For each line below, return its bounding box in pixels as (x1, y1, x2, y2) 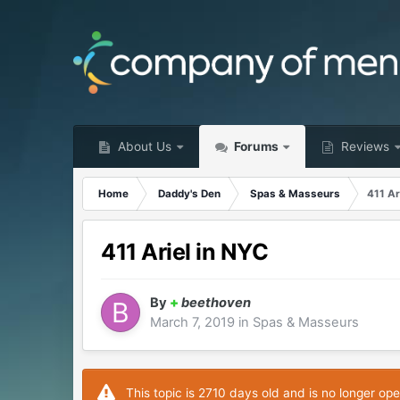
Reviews (337, 139, 390, 154)
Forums (231, 139, 279, 154)
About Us (114, 139, 172, 154)
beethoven (181, 295, 252, 312)
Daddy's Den (158, 187, 221, 200)
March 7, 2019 (150, 314, 236, 331)
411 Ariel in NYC (101, 238, 269, 266)
